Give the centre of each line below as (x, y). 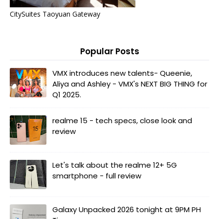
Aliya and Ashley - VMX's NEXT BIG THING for (130, 84)
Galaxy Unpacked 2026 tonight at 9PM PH (127, 209)
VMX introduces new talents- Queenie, (122, 73)
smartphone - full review (97, 175)
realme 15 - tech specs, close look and (122, 120)
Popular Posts (109, 51)
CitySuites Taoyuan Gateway (55, 14)
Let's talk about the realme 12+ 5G (115, 165)
